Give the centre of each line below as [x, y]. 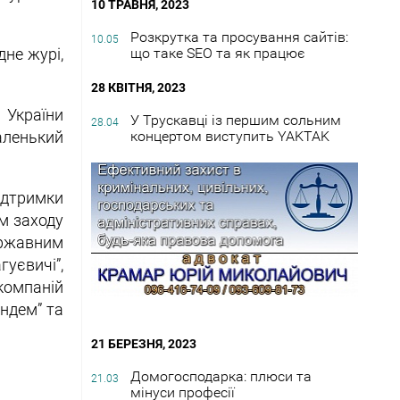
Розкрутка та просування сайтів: [239, 37]
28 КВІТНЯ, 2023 [138, 88]
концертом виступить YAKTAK [230, 137]
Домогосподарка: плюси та [221, 376]
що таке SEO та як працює [218, 54]
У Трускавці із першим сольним [236, 121]
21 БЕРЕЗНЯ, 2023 [144, 343]
